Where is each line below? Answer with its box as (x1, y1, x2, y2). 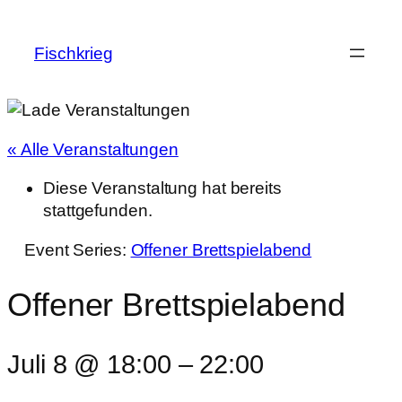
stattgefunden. (43, 201, 153, 220)
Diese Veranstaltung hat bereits (43, 179, 282, 197)
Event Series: (23, 240, 131, 259)
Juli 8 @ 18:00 (7, 350, 171, 380)
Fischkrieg (34, 43, 113, 63)
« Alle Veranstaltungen (7, 139, 179, 159)
